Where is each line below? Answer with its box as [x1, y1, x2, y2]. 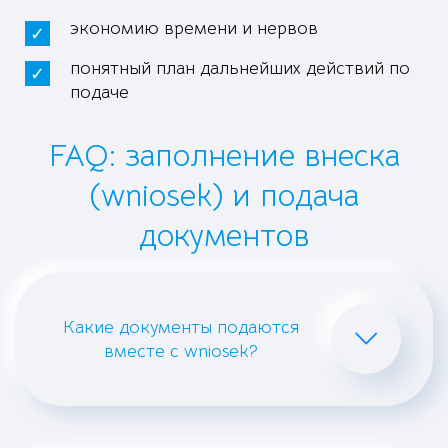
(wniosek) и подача [89, 176, 359, 215]
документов [139, 216, 309, 255]
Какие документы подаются [63, 316, 299, 338]
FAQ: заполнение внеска [48, 136, 400, 175]
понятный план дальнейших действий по [70, 57, 410, 79]
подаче [70, 81, 129, 103]
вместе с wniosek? [104, 340, 258, 362]
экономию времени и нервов [70, 17, 318, 39]
